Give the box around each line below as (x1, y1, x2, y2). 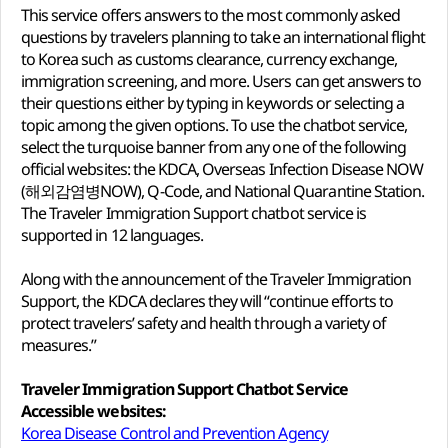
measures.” (21, 334, 109, 356)
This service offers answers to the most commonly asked (21, 4, 401, 26)
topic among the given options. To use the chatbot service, (21, 114, 408, 136)
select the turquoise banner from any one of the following (21, 136, 407, 158)
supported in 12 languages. (21, 224, 216, 246)
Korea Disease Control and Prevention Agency (21, 422, 328, 444)
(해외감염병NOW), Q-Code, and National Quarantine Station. (21, 180, 425, 202)
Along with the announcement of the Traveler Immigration (21, 268, 412, 290)
